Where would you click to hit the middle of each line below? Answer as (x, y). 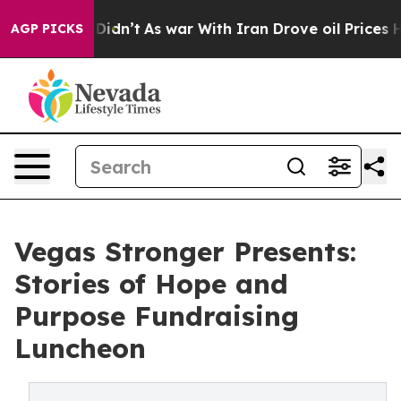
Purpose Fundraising (157, 316)
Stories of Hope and (151, 284)
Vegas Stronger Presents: (185, 252)
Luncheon (80, 348)
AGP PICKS (47, 29)
